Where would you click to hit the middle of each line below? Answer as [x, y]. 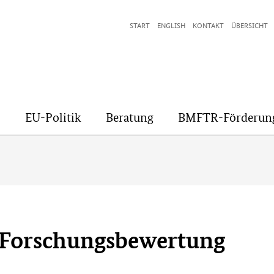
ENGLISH [171, 25]
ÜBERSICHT [250, 25]
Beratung [130, 117]
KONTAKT [208, 25]
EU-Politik [53, 117]
